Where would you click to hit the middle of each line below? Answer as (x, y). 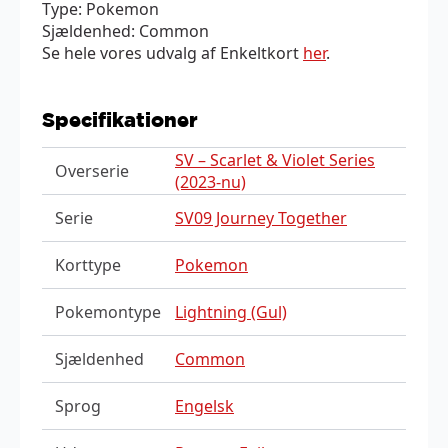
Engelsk (204, 405)
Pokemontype (107, 311)
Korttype (87, 264)
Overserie (91, 170)
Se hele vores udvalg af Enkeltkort (172, 52)
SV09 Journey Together (261, 217)
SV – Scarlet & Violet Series (275, 159)
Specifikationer (120, 119)
